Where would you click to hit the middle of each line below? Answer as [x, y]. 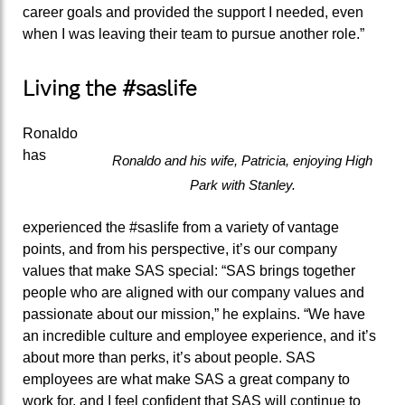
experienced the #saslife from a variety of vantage [181, 227]
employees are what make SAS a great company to [186, 379]
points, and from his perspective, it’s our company [180, 249]
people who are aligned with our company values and [193, 292]
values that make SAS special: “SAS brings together [189, 270]
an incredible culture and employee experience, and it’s [199, 335]
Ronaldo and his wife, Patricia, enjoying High [242, 160]
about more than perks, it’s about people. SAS [169, 357]
